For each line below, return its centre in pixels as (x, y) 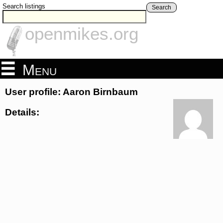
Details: (22, 112)
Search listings (24, 6)
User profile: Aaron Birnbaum (71, 92)
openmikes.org (82, 34)
